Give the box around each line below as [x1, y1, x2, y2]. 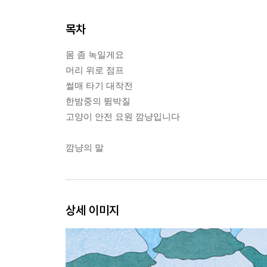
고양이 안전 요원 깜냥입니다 [66, 111, 180, 122]
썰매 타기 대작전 [66, 80, 133, 91]
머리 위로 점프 [66, 64, 124, 75]
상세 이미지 [66, 202, 119, 218]
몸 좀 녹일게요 [66, 49, 124, 60]
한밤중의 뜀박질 [66, 95, 131, 106]
